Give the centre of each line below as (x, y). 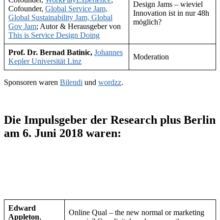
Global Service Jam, (76, 8)
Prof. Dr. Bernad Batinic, (50, 52)
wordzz (110, 82)
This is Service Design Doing (54, 35)
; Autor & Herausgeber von (79, 26)
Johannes (109, 52)
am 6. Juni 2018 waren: (63, 133)
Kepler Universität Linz (45, 61)
